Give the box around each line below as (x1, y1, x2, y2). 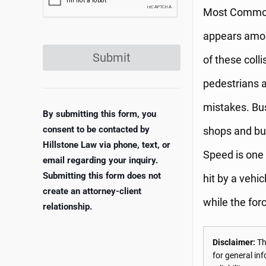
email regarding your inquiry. (43, 155, 158, 166)
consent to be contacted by (43, 124, 150, 135)
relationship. (43, 201, 92, 213)
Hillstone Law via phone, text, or (43, 140, 170, 151)
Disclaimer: (212, 237, 255, 248)
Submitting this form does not (43, 170, 161, 182)
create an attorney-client (43, 186, 141, 197)
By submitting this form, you (43, 109, 156, 120)
